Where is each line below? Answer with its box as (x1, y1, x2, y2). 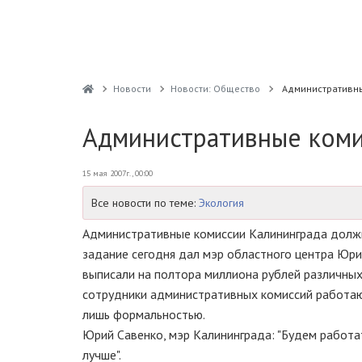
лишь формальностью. (82, 306, 205, 322)
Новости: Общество (170, 82, 260, 95)
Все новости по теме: (91, 196, 199, 210)
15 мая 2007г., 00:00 (82, 168, 153, 179)
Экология (199, 196, 244, 210)
